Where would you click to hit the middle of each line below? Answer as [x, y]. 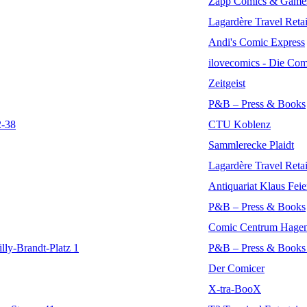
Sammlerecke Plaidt [251, 145]
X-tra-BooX [235, 289]
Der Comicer [236, 269]
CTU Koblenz [240, 125]
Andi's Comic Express [257, 42]
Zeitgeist [227, 84]
